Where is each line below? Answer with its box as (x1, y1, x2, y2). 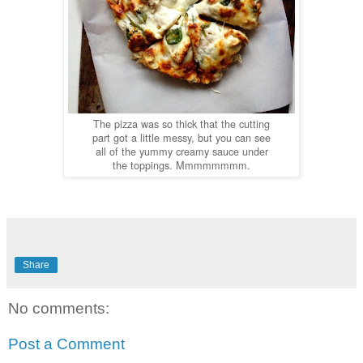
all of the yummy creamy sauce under (95, 143, 268, 160)
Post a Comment (8, 335, 125, 352)
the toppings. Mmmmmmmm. (113, 157, 250, 173)
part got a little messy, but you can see (92, 130, 271, 146)
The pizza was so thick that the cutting (93, 116, 270, 132)
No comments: (8, 300, 109, 317)
